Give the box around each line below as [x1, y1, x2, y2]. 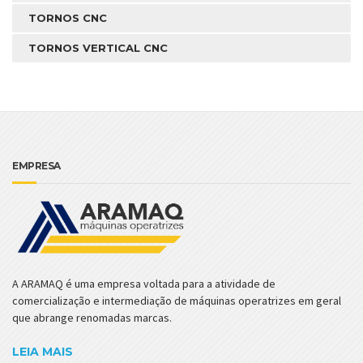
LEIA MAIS [12, 344, 73, 360]
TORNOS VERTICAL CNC [28, 41, 168, 55]
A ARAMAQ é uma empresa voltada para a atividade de [12, 276, 275, 292]
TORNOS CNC [28, 11, 107, 25]
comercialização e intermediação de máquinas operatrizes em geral [12, 293, 341, 309]
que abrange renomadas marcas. [12, 310, 172, 326]
